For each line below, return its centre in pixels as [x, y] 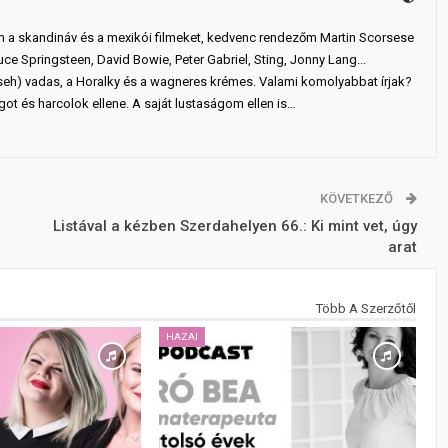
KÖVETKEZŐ [357, 198]
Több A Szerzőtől [365, 308]
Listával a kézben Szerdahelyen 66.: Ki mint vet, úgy [234, 225]
